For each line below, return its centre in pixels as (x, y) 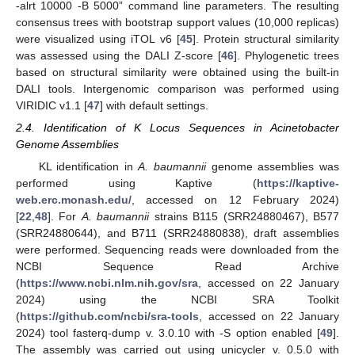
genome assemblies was (273, 166)
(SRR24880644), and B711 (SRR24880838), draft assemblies (177, 233)
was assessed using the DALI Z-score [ (118, 55)
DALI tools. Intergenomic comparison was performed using (177, 88)
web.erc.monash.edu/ (74, 199)
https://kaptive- (298, 183)
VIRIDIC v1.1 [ (52, 105)
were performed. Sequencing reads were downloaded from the (177, 249)
